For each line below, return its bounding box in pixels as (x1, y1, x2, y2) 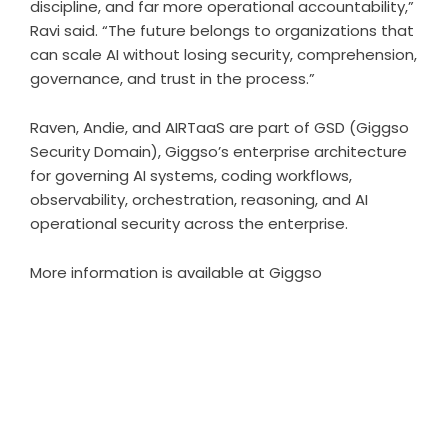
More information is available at (30, 262, 269, 284)
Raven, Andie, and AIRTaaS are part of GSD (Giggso (30, 117, 409, 139)
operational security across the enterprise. (30, 213, 348, 235)
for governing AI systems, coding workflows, (30, 165, 352, 187)
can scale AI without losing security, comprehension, (30, 44, 417, 66)
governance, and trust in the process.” (30, 68, 315, 90)
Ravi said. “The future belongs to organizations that (30, 20, 414, 42)
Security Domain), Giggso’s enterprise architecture (30, 141, 407, 163)
